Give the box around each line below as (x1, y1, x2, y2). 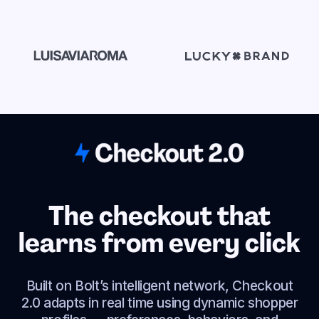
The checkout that (48, 197, 271, 234)
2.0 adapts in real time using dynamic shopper (21, 293, 298, 311)
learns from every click (19, 224, 300, 261)
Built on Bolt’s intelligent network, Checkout (26, 276, 293, 294)
